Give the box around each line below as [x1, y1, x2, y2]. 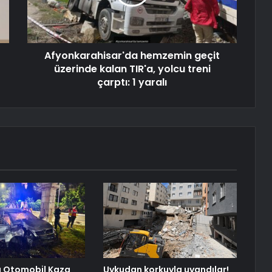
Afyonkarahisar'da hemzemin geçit [44, 49, 220, 63]
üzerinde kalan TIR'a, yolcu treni [53, 62, 211, 76]
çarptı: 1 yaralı [97, 75, 167, 90]
